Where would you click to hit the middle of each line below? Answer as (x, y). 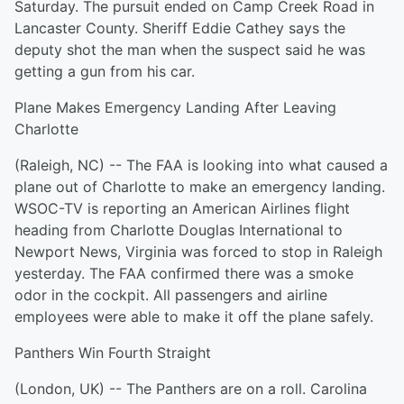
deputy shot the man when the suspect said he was (190, 50)
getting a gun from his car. (105, 71)
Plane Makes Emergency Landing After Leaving (175, 107)
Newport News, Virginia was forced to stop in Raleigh (198, 252)
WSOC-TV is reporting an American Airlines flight (182, 208)
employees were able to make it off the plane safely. (194, 317)
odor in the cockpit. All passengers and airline (171, 295)
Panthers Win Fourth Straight (113, 353)
